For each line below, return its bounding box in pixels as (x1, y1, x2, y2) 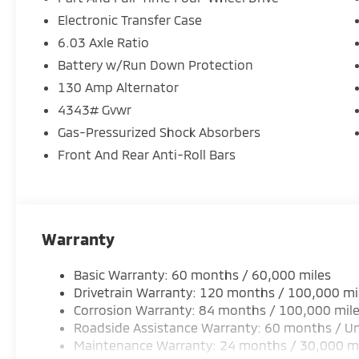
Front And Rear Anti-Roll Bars (58, 146, 236, 162)
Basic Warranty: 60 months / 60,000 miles (74, 266, 332, 282)
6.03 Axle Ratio (58, 34, 150, 50)
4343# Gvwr (58, 101, 132, 117)
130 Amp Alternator (58, 79, 179, 95)
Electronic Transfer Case (58, 11, 203, 27)
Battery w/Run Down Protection (58, 56, 254, 72)
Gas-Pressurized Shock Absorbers (58, 123, 261, 139)
